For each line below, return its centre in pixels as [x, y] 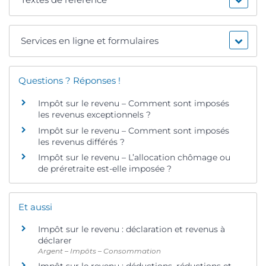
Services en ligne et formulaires [90, 41]
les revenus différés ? [81, 142]
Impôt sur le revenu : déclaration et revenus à [132, 229]
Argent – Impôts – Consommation [99, 251]
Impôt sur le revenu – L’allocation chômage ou [134, 158]
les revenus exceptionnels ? [94, 115]
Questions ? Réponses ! [69, 81]
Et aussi [35, 207]
